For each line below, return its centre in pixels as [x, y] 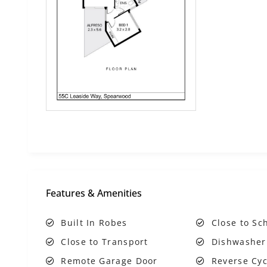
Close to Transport [105, 242]
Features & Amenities [94, 193]
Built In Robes [94, 223]
